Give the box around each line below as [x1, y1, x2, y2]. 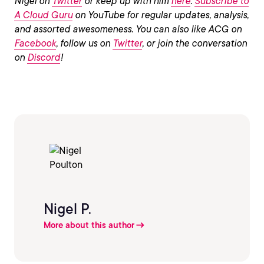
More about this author [44, 220, 134, 230]
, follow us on [56, 38, 113, 49]
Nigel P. [44, 200, 91, 218]
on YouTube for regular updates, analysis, [72, 9, 249, 21]
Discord [27, 52, 60, 63]
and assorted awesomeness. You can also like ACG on [14, 24, 242, 35]
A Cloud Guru [14, 9, 72, 21]
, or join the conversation [142, 38, 247, 49]
